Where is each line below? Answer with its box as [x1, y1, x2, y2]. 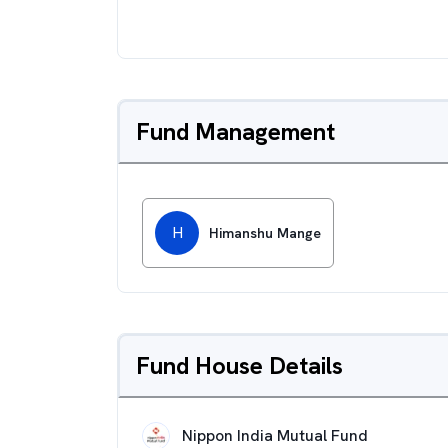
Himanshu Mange [209, 224, 321, 242]
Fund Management [136, 116, 335, 147]
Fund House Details [136, 350, 343, 381]
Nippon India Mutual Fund [182, 425, 368, 446]
